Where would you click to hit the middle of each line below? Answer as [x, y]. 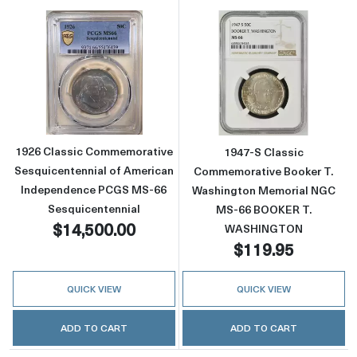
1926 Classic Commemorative [94, 151]
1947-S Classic [263, 151]
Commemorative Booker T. [264, 171]
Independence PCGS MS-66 [94, 190]
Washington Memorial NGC [263, 190]
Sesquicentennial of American [94, 171]
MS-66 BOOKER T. [263, 209]
